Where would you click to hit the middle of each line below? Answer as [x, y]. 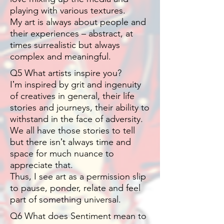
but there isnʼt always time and [70, 142]
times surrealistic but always [65, 45]
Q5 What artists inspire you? [66, 73]
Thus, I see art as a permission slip [78, 177]
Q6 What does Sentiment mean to [78, 216]
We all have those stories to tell [72, 131]
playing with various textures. [68, 11]
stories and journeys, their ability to [80, 108]
